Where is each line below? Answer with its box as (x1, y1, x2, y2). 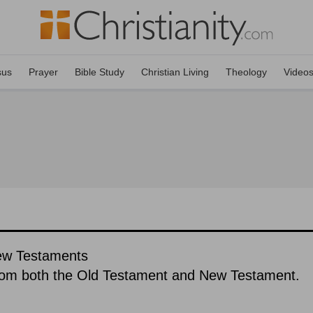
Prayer (29, 66, 58, 78)
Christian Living (141, 66, 209, 78)
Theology (226, 66, 267, 78)
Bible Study (75, 66, 124, 78)
